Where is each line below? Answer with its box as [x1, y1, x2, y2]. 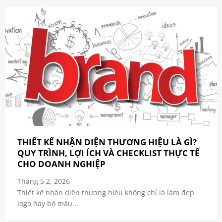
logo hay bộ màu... [17, 199, 78, 209]
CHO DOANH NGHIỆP [17, 158, 106, 169]
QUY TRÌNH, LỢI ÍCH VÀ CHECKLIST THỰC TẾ [17, 147, 200, 159]
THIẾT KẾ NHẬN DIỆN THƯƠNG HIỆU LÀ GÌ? [17, 136, 197, 148]
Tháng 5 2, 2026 [17, 176, 70, 186]
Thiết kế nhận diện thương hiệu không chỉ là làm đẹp [17, 188, 194, 198]
